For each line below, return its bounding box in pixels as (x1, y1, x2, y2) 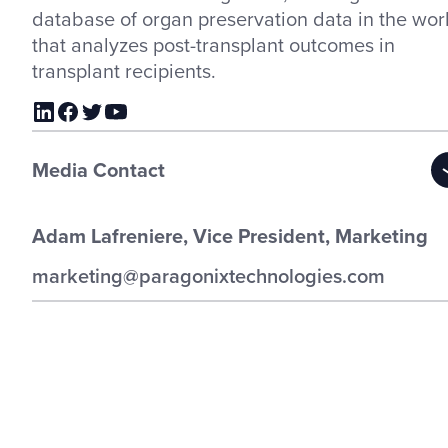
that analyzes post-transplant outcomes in (32, 29, 395, 59)
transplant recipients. (32, 55, 216, 85)
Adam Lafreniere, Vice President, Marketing (32, 220, 428, 250)
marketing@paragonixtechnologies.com (32, 260, 385, 290)
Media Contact (32, 154, 165, 184)
